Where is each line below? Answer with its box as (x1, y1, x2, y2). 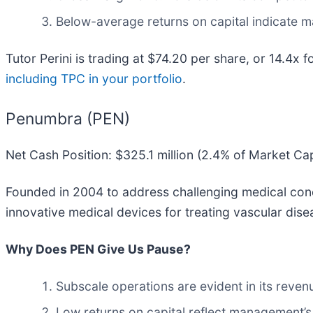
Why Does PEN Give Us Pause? (6, 241, 191, 256)
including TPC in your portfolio (6, 71, 182, 87)
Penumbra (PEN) (6, 109, 130, 129)
